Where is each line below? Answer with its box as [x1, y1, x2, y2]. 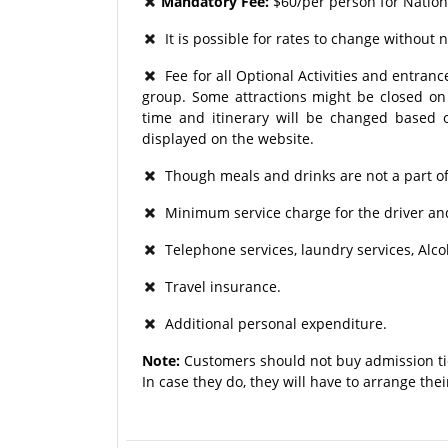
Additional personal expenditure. [157, 313, 387, 333]
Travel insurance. [157, 276, 281, 296]
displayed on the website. [142, 128, 314, 148]
